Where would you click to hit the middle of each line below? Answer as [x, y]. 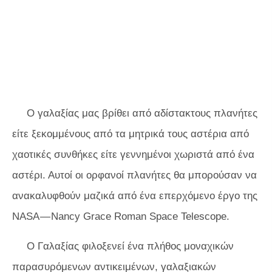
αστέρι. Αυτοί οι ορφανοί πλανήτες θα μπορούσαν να [134, 175]
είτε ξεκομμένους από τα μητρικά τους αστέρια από [131, 134]
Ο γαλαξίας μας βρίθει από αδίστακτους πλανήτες [142, 113]
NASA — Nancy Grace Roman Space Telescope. [121, 216]
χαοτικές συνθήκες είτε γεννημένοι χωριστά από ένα [133, 155]
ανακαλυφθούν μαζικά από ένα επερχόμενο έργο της [135, 196]
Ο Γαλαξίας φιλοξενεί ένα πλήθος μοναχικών [130, 246]
